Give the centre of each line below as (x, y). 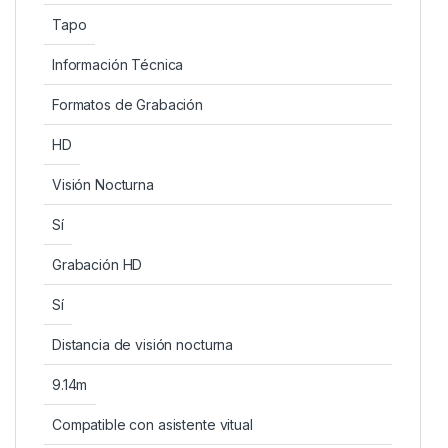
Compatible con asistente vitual (152, 424)
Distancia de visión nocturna (143, 344)
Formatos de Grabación (128, 104)
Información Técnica (118, 64)
